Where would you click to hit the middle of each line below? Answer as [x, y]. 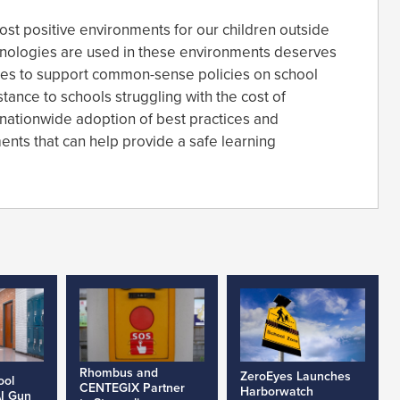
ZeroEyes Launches [295, 377]
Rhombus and [118, 373]
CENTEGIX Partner [132, 388]
